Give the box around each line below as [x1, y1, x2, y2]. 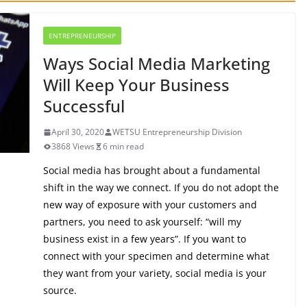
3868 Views [51, 140, 95, 152]
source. [42, 284, 77, 297]
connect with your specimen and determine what [42, 249, 269, 262]
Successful [42, 95, 125, 117]
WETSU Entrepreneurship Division [112, 126, 242, 138]
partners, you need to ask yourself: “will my [42, 215, 241, 228]
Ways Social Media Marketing [42, 52, 270, 75]
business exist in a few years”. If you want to [42, 232, 246, 245]
